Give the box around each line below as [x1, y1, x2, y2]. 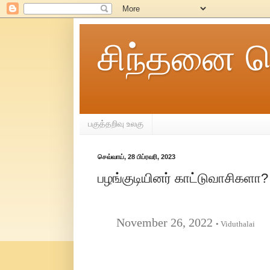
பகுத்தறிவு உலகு [87, 119, 143, 129]
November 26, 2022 [95, 216, 216, 230]
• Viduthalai [215, 219, 255, 229]
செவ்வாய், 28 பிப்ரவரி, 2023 [97, 152, 175, 160]
